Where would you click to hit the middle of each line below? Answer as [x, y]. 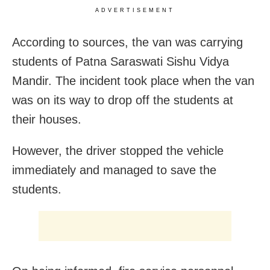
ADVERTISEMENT [135, 10]
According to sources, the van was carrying [127, 42]
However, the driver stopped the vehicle [118, 151]
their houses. [47, 119]
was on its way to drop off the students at [123, 100]
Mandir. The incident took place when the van [133, 81]
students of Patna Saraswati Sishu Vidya [121, 61]
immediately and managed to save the [114, 170]
